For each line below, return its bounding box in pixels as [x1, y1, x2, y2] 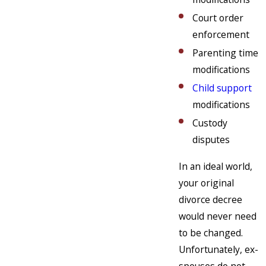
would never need [179, 210, 256, 223]
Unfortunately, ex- [179, 243, 258, 256]
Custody [192, 116, 228, 130]
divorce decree [179, 193, 242, 207]
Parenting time [192, 46, 259, 59]
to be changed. [179, 226, 243, 240]
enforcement [192, 27, 250, 41]
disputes [192, 133, 230, 147]
